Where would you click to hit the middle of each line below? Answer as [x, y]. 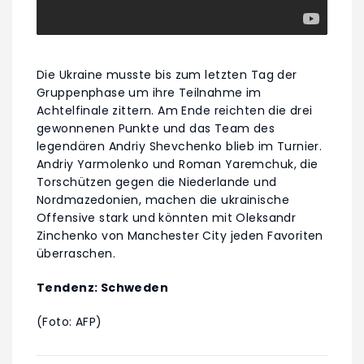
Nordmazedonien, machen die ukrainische [163, 199]
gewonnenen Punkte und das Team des [156, 128]
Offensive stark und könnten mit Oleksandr [167, 217]
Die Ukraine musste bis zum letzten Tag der [167, 74]
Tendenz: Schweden [103, 287]
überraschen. [76, 253]
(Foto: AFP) [69, 321]
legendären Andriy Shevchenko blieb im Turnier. [180, 146]
